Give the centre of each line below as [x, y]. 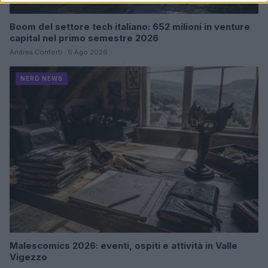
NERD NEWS [42, 79]
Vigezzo [28, 257]
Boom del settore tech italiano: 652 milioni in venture [130, 27]
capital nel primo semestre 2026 [84, 38]
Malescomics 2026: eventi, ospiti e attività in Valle [124, 245]
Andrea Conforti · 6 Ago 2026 [59, 52]
